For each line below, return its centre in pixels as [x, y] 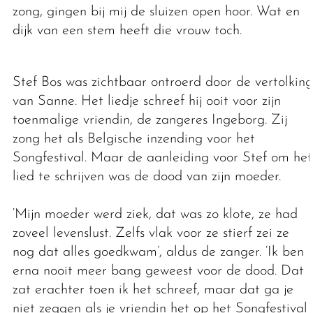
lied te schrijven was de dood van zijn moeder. [146, 176]
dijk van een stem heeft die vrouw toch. [129, 30]
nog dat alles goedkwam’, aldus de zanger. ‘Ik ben [158, 252]
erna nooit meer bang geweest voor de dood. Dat [158, 271]
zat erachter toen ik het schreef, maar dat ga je [153, 290]
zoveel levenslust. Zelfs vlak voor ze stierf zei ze [151, 233]
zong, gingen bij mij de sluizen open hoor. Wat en [156, 12]
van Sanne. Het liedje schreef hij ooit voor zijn [146, 101]
